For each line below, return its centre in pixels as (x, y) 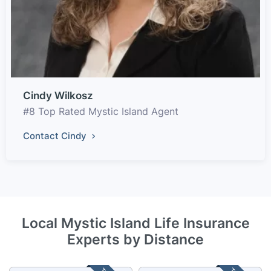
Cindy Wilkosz (58, 96)
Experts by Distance (135, 239)
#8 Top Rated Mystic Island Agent (101, 112)
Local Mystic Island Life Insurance (135, 223)
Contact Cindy (56, 136)
